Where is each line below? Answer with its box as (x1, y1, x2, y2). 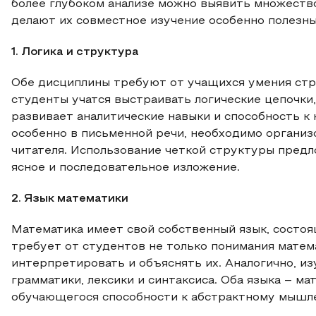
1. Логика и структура (11, 47, 139, 57)
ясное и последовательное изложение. (11, 163, 240, 173)
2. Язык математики (11, 194, 128, 204)
